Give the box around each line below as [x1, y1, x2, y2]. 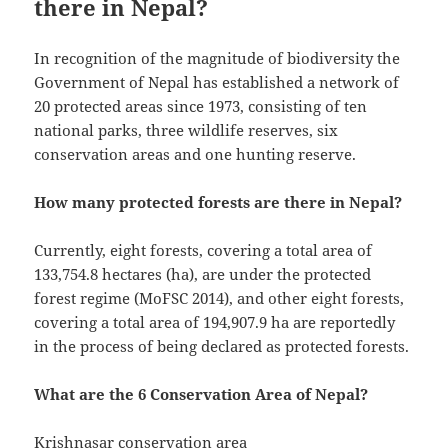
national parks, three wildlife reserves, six [34, 120, 339, 141]
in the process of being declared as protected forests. [34, 336, 410, 357]
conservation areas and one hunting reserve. [34, 144, 357, 165]
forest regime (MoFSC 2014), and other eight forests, [34, 288, 405, 309]
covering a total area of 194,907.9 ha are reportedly [34, 312, 396, 333]
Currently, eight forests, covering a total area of [34, 240, 373, 261]
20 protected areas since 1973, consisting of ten [34, 96, 368, 117]
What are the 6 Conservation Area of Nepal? [34, 384, 369, 405]
